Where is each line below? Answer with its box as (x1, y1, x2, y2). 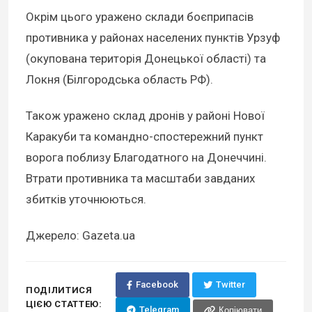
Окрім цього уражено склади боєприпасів (26, 9, 253, 24)
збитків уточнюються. (26, 192, 146, 206)
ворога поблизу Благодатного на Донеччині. (26, 150, 267, 164)
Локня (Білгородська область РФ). (26, 72, 213, 86)
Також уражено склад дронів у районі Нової (26, 108, 265, 123)
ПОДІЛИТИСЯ (26, 285, 93, 296)
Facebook (135, 279, 178, 290)
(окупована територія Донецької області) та (26, 51, 266, 65)
